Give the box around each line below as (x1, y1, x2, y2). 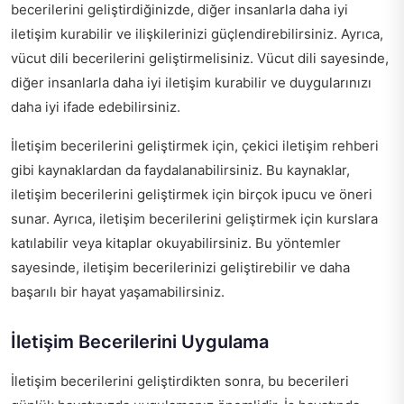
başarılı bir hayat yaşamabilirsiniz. (11, 283, 225, 301)
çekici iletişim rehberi (242, 137, 379, 155)
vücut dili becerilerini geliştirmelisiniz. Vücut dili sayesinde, (11, 50, 389, 68)
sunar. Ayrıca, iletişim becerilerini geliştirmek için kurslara (11, 210, 378, 228)
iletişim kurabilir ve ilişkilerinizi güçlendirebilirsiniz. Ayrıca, (11, 25, 383, 43)
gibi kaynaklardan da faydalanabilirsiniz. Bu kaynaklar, (11, 161, 350, 179)
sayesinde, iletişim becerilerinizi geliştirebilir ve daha (11, 259, 350, 277)
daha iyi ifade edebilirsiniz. (11, 98, 180, 116)
